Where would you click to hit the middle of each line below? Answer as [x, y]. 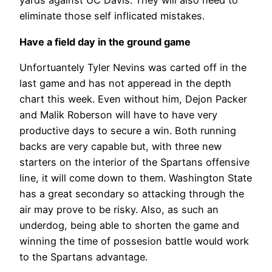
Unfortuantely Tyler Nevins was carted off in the [133, 67]
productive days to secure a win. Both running [128, 130]
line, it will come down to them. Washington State [136, 178]
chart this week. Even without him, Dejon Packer [133, 99]
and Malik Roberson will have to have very [118, 114]
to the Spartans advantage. [83, 257]
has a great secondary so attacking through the [132, 193]
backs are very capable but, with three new [121, 146]
